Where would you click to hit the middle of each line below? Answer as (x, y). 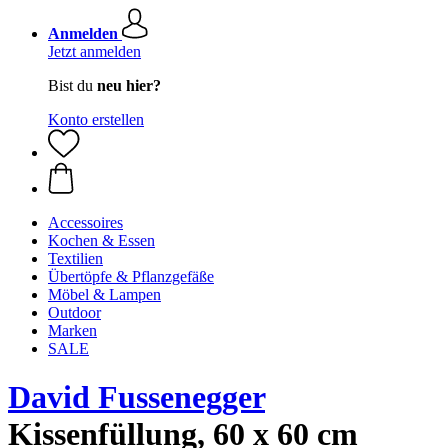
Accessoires (85, 222)
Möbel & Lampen (104, 294)
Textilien (75, 258)
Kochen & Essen (101, 240)
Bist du (72, 85)
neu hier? (129, 85)
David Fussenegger (136, 397)
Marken (72, 330)
